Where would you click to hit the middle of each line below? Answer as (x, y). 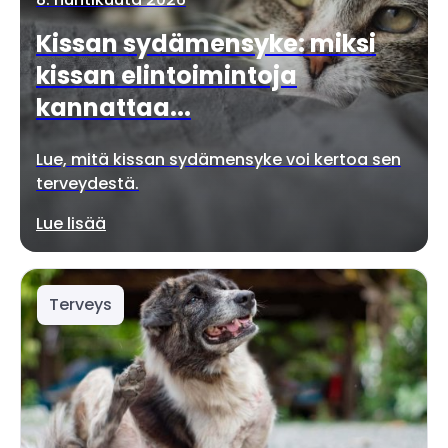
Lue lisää (71, 223)
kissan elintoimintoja (166, 75)
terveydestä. (87, 183)
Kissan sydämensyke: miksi (206, 43)
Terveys (80, 304)
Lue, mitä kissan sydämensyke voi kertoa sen (218, 159)
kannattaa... (113, 107)
